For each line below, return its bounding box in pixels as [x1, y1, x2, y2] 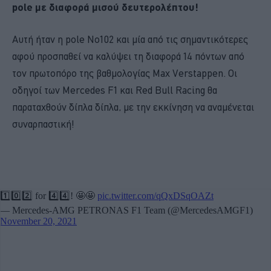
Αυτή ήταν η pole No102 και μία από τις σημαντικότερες [12, 33, 248, 45]
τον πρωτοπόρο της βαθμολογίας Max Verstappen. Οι [12, 67, 237, 79]
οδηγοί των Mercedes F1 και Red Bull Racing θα [12, 83, 217, 96]
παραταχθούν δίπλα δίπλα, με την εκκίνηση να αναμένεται [12, 100, 254, 113]
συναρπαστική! [12, 117, 74, 130]
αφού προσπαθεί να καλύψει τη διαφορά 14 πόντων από [12, 50, 244, 62]
